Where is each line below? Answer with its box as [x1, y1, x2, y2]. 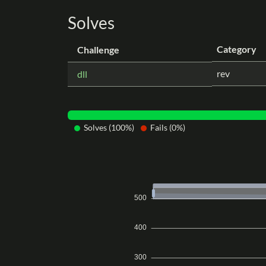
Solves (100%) [84, 122, 134, 133]
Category [217, 43, 256, 55]
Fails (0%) [150, 122, 185, 133]
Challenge [77, 44, 119, 56]
